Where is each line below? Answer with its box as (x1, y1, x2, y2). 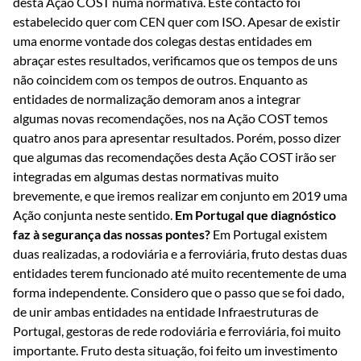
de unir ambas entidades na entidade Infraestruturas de (13, 304, 318, 320)
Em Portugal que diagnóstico (175, 207, 336, 223)
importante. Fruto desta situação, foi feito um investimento (13, 342, 338, 359)
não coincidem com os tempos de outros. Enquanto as (13, 72, 308, 88)
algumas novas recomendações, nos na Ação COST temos (13, 110, 328, 127)
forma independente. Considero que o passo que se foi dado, (13, 284, 344, 301)
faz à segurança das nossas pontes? (13, 226, 210, 243)
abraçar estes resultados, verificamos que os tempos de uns (13, 52, 338, 68)
